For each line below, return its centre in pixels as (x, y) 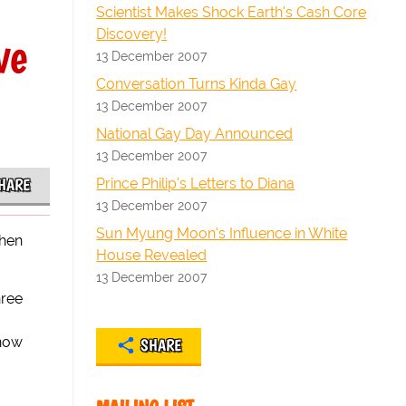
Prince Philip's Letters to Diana (196, 184)
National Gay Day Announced (195, 134)
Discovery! (132, 34)
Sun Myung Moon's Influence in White (222, 233)
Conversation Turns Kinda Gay (197, 84)
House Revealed (152, 255)
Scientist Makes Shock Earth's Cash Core (232, 12)
